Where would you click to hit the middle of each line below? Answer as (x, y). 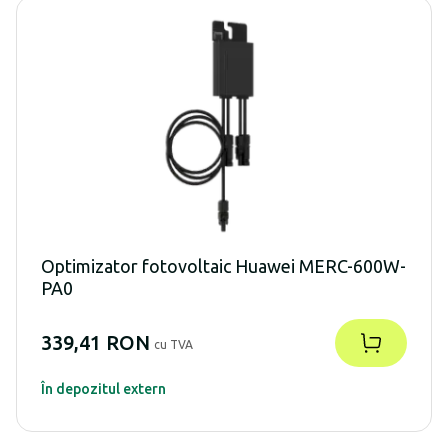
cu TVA (173, 344)
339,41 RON (95, 342)
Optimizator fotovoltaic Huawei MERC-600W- (223, 265)
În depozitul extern (103, 388)
